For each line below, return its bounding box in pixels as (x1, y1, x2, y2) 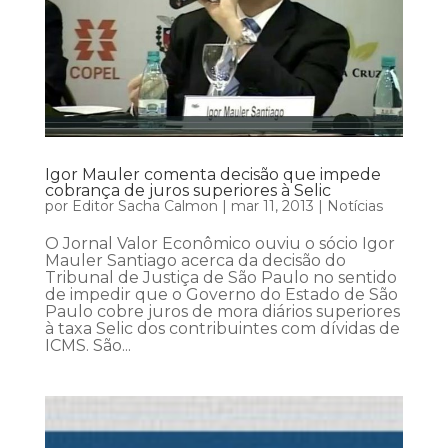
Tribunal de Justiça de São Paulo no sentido (44, 267, 397, 287)
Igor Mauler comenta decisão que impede (44, 164, 381, 184)
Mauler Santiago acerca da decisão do (44, 250, 346, 270)
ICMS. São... (44, 335, 131, 355)
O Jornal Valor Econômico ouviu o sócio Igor (44, 233, 395, 253)
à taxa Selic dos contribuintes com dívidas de (44, 318, 400, 338)
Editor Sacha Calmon (71, 196, 218, 215)
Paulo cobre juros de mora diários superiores (44, 301, 400, 321)
